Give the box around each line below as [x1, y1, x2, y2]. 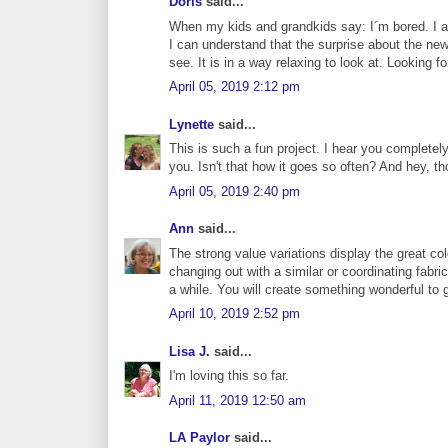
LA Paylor [169, 430, 230, 446]
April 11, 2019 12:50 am [169, 392, 306, 408]
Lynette [169, 116, 214, 132]
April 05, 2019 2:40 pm [169, 183, 300, 199]
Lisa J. [169, 343, 210, 359]
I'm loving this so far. [169, 368, 289, 384]
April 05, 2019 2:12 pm [169, 79, 300, 95]
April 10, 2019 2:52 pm [169, 306, 300, 322]
